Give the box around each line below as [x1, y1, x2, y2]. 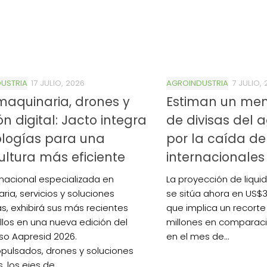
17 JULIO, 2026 [31, 77, 85, 89]
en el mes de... [166, 229, 229, 243]
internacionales [166, 148, 265, 166]
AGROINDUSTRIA [166, 77, 228, 89]
